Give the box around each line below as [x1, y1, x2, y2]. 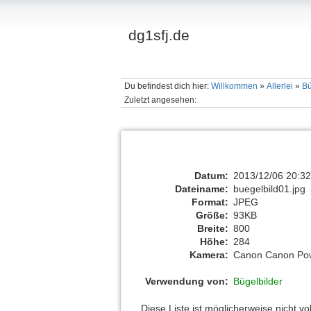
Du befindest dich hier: [124, 81, 211, 92]
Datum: [194, 169, 229, 181]
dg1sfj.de [128, 27, 190, 43]
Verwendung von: [145, 276, 229, 287]
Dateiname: [175, 183, 229, 194]
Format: [192, 196, 229, 208]
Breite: [197, 222, 229, 234]
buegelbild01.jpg [233, 183, 306, 194]
